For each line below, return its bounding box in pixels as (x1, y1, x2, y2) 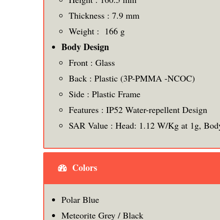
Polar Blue (61, 193, 99, 205)
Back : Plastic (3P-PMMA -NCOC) (69, 72, 195, 84)
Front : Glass (69, 56, 115, 68)
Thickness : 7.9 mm (69, 9, 139, 21)
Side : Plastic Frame (69, 87, 140, 100)
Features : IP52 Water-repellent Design (69, 103, 207, 115)
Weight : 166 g (69, 25, 125, 37)
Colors (70, 161, 97, 174)
